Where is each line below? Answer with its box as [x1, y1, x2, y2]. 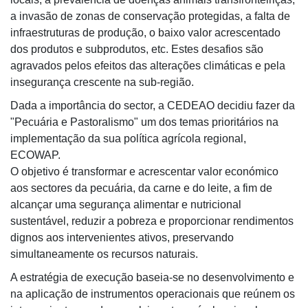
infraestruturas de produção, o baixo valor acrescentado [10, 27, 280, 38]
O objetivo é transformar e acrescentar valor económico [10, 166, 278, 177]
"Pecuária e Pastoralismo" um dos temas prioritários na [10, 116, 278, 128]
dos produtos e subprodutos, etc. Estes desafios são [10, 43, 263, 55]
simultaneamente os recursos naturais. [10, 248, 198, 260]
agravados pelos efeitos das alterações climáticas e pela [10, 60, 285, 71]
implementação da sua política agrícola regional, [10, 133, 246, 144]
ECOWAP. [10, 149, 60, 161]
